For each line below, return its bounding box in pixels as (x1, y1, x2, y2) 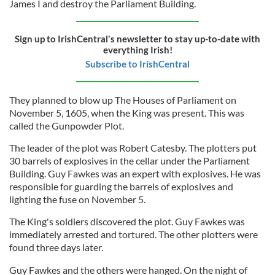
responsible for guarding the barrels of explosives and (9, 180, 233, 192)
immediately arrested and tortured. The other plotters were (9, 228, 258, 240)
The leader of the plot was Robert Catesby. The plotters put (9, 141, 257, 153)
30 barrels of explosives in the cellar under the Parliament (9, 154, 250, 166)
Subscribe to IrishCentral (85, 58, 190, 69)
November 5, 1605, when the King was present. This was (9, 106, 244, 118)
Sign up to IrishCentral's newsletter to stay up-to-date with (15, 33, 260, 44)
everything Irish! (103, 44, 172, 55)
